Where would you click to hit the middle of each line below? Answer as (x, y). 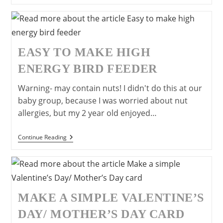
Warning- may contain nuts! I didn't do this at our (110, 88)
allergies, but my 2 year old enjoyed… (87, 113)
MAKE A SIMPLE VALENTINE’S (111, 197)
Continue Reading (42, 137)
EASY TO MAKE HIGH (84, 52)
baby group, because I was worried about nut (103, 100)
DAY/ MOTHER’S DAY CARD (101, 214)
